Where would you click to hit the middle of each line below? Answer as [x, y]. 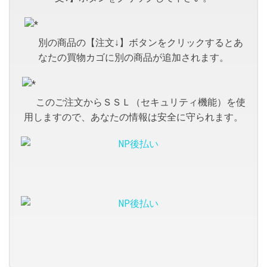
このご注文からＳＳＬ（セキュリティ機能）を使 [140, 102]
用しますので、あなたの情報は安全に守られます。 [133, 117]
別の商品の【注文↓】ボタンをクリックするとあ [140, 42]
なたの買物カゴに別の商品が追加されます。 [133, 57]
